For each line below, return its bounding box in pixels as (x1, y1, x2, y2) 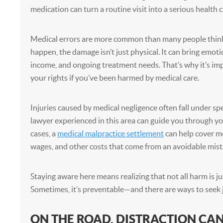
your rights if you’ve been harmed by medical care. (30, 73, 199, 82)
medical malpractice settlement (57, 129, 164, 138)
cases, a (30, 129, 57, 138)
